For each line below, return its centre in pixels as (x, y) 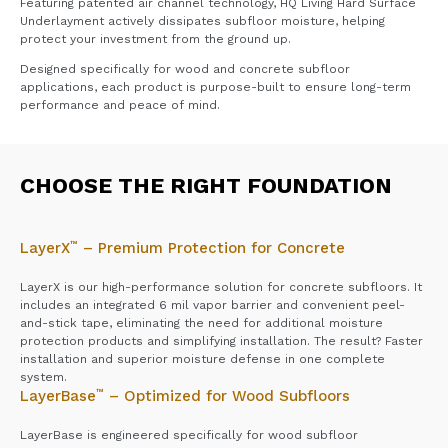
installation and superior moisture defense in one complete (202, 358)
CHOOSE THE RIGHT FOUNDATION (206, 185)
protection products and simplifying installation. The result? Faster (221, 340)
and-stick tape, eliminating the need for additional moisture (201, 322)
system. (43, 376)
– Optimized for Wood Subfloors (227, 395)
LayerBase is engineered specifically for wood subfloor (189, 434)
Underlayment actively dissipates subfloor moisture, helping (202, 20)
